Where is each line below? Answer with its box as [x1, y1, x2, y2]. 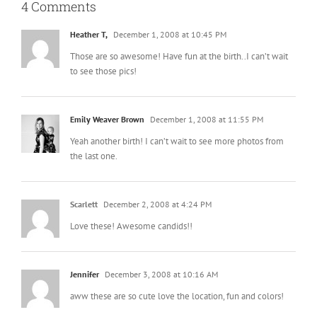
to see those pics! [70, 64, 137, 77]
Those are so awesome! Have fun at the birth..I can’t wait [70, 50, 288, 62]
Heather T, [70, 28, 108, 40]
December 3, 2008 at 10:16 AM [103, 268, 218, 279]
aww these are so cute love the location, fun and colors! [70, 289, 284, 302]
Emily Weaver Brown [70, 113, 144, 125]
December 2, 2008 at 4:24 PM [101, 198, 212, 209]
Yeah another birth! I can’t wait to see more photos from [70, 134, 284, 147]
